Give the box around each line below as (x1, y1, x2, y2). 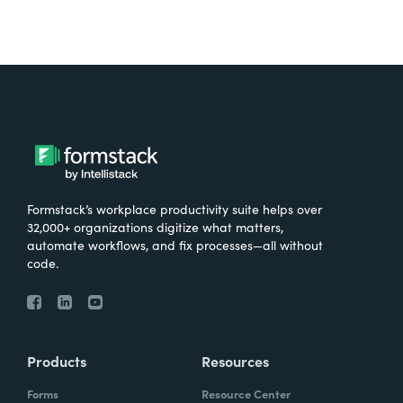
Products (27, 350, 86, 371)
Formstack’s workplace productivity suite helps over (27, 199, 322, 218)
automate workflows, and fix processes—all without (27, 235, 323, 254)
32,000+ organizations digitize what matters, (27, 217, 283, 236)
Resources (201, 350, 269, 371)
